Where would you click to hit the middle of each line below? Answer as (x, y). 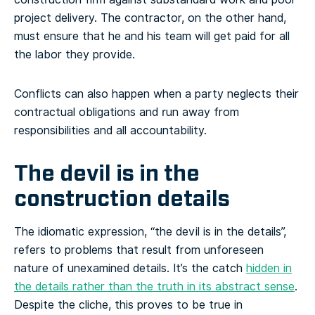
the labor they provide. (75, 55)
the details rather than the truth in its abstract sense (154, 287)
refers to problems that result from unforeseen (139, 250)
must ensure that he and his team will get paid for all (152, 37)
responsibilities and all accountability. (110, 131)
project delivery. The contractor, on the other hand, (150, 18)
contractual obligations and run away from (127, 112)
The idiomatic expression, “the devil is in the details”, (150, 232)
